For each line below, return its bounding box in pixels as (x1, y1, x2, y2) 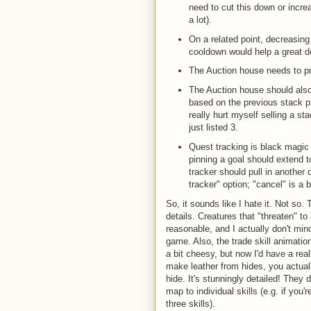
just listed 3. (188, 122, 238, 133)
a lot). (188, 14, 212, 25)
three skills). (166, 298, 215, 309)
